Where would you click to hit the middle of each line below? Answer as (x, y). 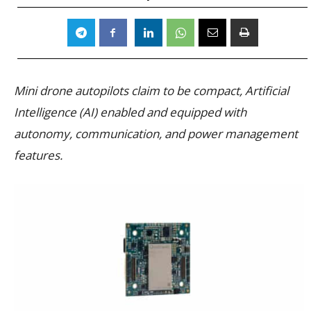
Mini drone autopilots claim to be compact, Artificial (151, 90)
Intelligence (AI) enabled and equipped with (130, 112)
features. (38, 155)
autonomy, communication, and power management (156, 133)
